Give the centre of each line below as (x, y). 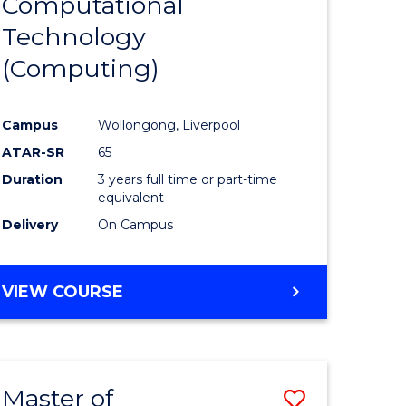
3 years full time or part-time (188, 180)
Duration (33, 180)
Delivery (30, 225)
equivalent (131, 198)
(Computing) (81, 69)
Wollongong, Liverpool (169, 126)
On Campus (136, 225)
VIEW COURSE (63, 292)
